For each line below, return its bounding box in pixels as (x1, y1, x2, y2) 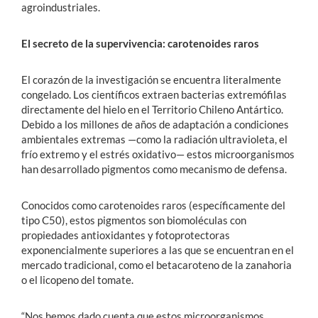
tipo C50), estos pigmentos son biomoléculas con (21, 213, 246, 226)
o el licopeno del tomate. (21, 273, 133, 286)
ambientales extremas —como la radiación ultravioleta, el (21, 132, 287, 146)
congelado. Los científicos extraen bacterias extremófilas (21, 87, 287, 101)
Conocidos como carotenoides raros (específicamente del (21, 198, 285, 212)
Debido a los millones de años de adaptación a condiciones (21, 117, 289, 131)
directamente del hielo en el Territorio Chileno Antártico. (21, 102, 283, 116)
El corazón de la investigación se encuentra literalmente (21, 72, 281, 86)
